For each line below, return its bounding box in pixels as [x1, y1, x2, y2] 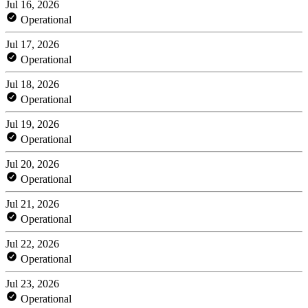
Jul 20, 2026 [5, 157, 59, 170]
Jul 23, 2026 [5, 277, 59, 289]
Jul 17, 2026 [5, 38, 59, 50]
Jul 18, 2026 [5, 78, 59, 90]
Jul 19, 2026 [5, 118, 59, 130]
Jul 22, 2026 [5, 237, 59, 250]
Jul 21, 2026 [5, 197, 59, 210]
